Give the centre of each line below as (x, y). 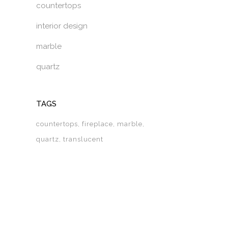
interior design (62, 26)
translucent (83, 139)
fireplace (97, 124)
